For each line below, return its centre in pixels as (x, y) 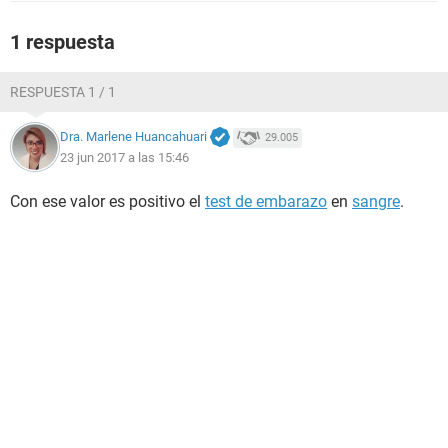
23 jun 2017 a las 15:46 (124, 157)
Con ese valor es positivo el (107, 201)
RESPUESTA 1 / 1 (63, 92)
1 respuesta (62, 42)
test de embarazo (266, 201)
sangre (376, 201)
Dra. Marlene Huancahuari (133, 137)
